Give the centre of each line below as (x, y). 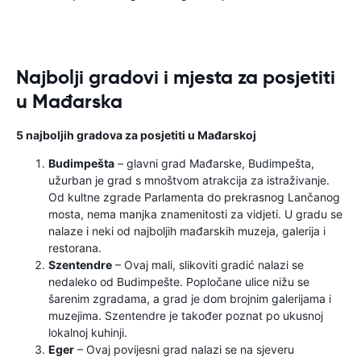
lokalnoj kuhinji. (88, 332)
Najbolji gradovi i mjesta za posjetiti (176, 77)
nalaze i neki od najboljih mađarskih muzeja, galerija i (187, 231)
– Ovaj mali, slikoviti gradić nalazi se (208, 265)
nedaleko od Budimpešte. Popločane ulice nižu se (179, 282)
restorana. (75, 248)
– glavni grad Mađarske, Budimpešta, (214, 163)
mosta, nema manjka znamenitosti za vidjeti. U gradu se (195, 214)
